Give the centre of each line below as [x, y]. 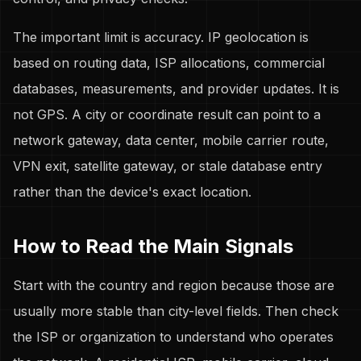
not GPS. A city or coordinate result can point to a [167, 114]
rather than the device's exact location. [132, 192]
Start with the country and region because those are [174, 285]
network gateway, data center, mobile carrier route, [171, 140]
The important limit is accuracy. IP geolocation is [161, 37]
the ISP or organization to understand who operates [173, 337]
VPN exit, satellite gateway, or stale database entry [168, 166]
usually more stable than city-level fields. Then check [176, 311]
